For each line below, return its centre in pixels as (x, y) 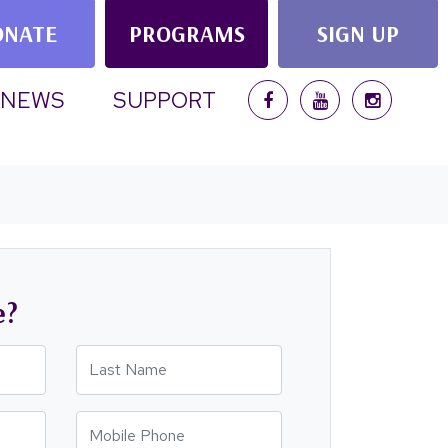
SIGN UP (358, 33)
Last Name (119, 358)
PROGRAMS (186, 33)
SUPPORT (164, 100)
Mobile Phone (130, 424)
